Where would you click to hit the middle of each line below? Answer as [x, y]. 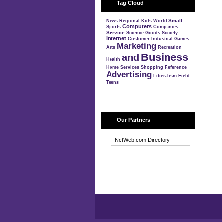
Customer [139, 39]
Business [165, 57]
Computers [137, 26]
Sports [113, 27]
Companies [166, 27]
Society [170, 33]
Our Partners [134, 120]
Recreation [170, 47]
